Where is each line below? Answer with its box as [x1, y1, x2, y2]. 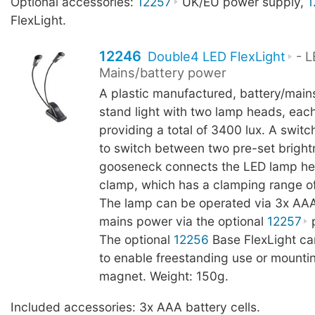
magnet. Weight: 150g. [98, 269, 229, 284]
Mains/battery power [98, 65, 226, 81]
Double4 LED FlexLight [148, 49, 286, 65]
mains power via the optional [98, 214, 267, 229]
